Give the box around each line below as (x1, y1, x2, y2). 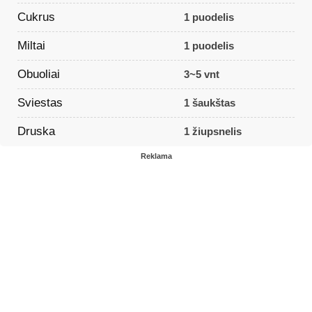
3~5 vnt (183, 68, 219, 81)
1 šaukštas (183, 97, 235, 109)
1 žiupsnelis (183, 125, 242, 138)
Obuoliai (17, 67, 60, 81)
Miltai (17, 38, 45, 52)
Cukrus (17, 10, 55, 24)
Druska (17, 124, 55, 138)
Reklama (140, 151, 172, 160)
